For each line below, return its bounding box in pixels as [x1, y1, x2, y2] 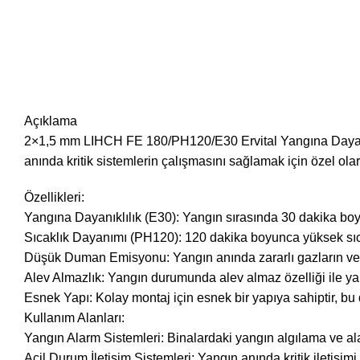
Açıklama [24, 114, 77, 128]
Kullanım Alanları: [24, 311, 125, 325]
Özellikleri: [24, 190, 84, 204]
